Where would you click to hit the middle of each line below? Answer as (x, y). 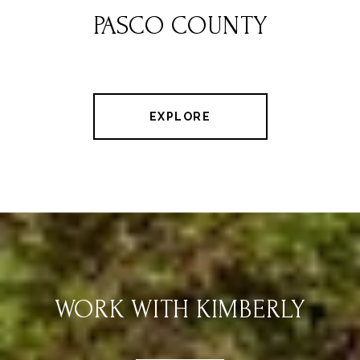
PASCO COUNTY (180, 27)
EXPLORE (180, 117)
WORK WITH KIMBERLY (180, 310)
